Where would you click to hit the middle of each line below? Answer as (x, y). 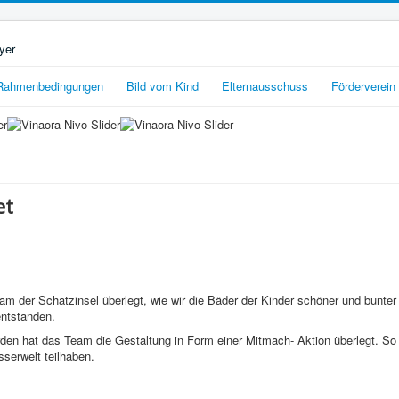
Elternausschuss (265, 85)
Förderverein (363, 85)
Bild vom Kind (163, 85)
